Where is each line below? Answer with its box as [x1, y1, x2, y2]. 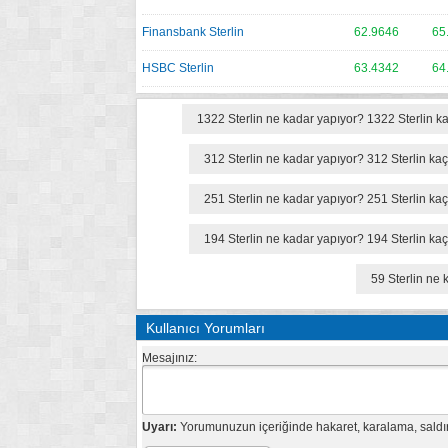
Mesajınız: [142, 351, 197, 365]
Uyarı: [142, 420, 177, 434]
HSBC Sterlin [142, 61, 214, 75]
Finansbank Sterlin [142, 25, 244, 39]
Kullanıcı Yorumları [146, 320, 265, 336]
